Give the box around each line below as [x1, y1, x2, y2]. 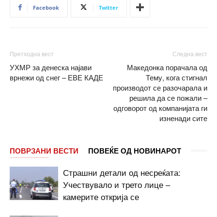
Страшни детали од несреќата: [63, 166, 181, 178]
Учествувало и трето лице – [63, 178, 170, 190]
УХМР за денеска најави [10, 62, 92, 72]
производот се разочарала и [113, 82, 207, 93]
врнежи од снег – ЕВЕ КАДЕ [10, 72, 103, 82]
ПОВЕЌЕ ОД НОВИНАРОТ [88, 145, 181, 156]
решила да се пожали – [129, 92, 207, 103]
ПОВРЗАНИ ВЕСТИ [10, 145, 78, 156]
